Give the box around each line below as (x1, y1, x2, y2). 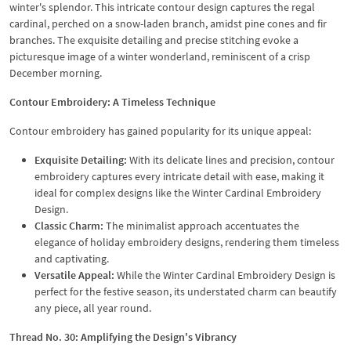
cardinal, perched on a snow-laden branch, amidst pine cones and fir (9, 16, 327, 31)
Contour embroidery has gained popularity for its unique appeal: (9, 123, 311, 138)
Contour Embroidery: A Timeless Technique (9, 94, 215, 109)
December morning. (9, 65, 102, 80)
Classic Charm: (34, 218, 103, 233)
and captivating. (34, 251, 109, 266)
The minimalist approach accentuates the (103, 218, 299, 233)
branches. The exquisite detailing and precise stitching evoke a (9, 32, 299, 47)
